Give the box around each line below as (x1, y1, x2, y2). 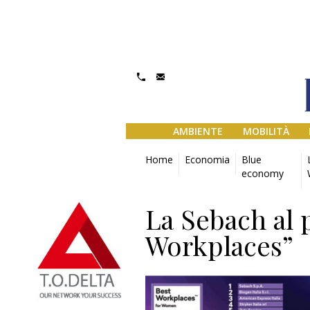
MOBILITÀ (242, 125, 289, 138)
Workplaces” (145, 227, 293, 263)
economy (241, 167, 284, 180)
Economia (185, 153, 230, 166)
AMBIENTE (172, 125, 223, 138)
